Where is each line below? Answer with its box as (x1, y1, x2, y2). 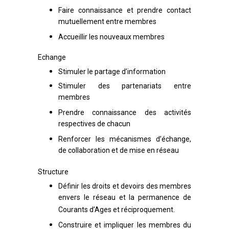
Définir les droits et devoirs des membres (58, 182, 191, 190)
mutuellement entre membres (58, 17, 156, 27)
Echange (38, 53, 66, 61)
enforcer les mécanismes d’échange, (63, 135, 191, 143)
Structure (38, 168, 68, 176)
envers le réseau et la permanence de (58, 193, 191, 203)
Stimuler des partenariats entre (58, 82, 191, 90)
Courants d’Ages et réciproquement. (58, 205, 175, 215)
